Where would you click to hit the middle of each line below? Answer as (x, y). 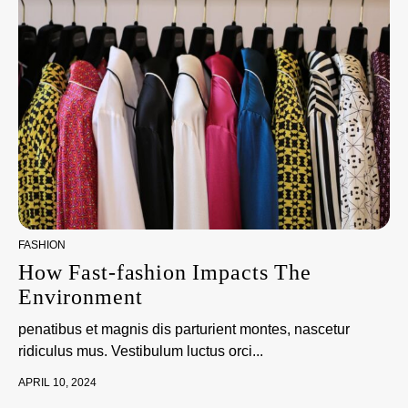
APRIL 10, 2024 (57, 382)
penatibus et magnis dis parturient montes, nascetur (184, 329)
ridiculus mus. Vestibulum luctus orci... (141, 351)
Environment (81, 297)
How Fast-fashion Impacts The (165, 272)
